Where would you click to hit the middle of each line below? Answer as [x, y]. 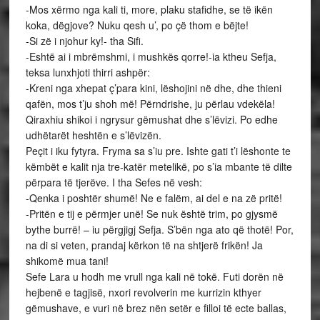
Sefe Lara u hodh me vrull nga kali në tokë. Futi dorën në [154, 276]
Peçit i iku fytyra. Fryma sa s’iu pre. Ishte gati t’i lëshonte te [158, 151]
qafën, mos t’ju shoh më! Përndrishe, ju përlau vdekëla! [150, 104]
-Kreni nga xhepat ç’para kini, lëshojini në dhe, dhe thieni [153, 88]
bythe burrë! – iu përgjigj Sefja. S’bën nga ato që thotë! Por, [159, 229]
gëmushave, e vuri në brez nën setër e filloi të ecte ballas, [156, 308]
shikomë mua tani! [67, 261]
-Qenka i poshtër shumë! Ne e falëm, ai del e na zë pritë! [154, 198]
